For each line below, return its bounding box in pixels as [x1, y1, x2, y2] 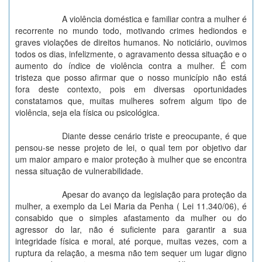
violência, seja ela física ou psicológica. [15, 106, 162, 118]
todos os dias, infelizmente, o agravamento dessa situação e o [15, 48, 247, 60]
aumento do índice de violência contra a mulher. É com [15, 60, 247, 71]
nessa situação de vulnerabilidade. [15, 165, 143, 177]
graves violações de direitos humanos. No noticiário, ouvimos [15, 36, 247, 48]
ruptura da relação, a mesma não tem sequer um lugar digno [15, 247, 247, 258]
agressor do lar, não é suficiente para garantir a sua [15, 223, 247, 235]
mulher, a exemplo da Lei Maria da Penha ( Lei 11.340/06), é [15, 200, 247, 212]
